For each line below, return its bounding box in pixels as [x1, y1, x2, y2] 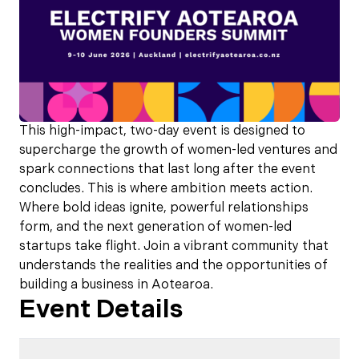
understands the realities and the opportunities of [19, 258, 328, 273]
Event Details [19, 294, 183, 325]
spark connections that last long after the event [19, 162, 316, 177]
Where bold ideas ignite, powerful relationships [19, 200, 309, 216]
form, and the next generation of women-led [19, 220, 292, 235]
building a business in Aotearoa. [19, 277, 213, 292]
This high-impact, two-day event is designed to [19, 123, 305, 139]
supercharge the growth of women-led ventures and [19, 143, 337, 158]
